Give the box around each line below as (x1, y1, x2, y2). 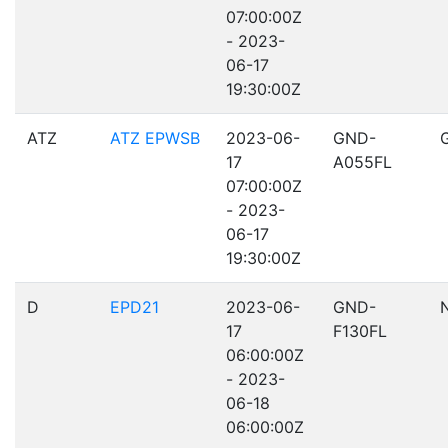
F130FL (333, 321, 387, 341)
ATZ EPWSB (110, 128, 200, 148)
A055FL (333, 152, 392, 172)
